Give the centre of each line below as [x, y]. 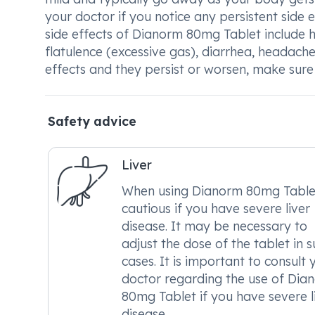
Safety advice [92, 121]
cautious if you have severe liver [216, 208]
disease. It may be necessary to [214, 226]
